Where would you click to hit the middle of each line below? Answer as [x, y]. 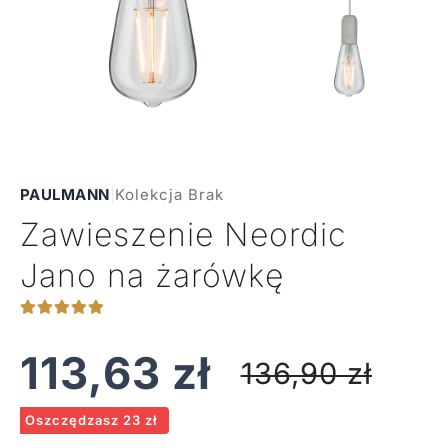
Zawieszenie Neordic [183, 235]
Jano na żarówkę [151, 276]
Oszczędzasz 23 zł [90, 420]
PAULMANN [64, 195]
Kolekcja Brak [169, 195]
